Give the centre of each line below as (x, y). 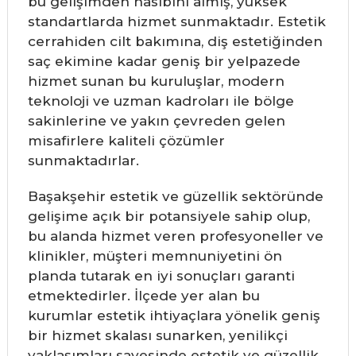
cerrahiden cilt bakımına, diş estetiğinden (175, 41)
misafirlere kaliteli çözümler (126, 141)
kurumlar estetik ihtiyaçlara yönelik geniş (174, 315)
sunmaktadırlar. (83, 161)
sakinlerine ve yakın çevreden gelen (156, 121)
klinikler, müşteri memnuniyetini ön (155, 256)
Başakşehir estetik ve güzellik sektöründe (175, 196)
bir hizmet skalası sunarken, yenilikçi (157, 335)
